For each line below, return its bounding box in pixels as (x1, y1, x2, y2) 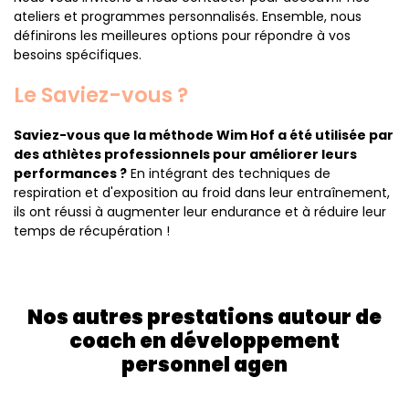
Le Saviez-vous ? (14, 80, 188, 110)
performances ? (14, 164, 127, 183)
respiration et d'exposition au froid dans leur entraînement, (14, 184, 390, 202)
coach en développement (69, 327, 340, 355)
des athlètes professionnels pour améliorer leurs (14, 145, 357, 163)
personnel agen (121, 351, 288, 379)
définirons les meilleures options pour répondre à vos (14, 26, 351, 45)
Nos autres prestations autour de (27, 303, 382, 331)
